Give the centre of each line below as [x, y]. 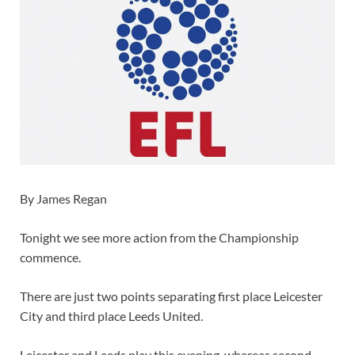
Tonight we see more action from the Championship [159, 238]
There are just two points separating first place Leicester [171, 296]
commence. [50, 258]
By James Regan [63, 199]
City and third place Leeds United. [111, 316]
